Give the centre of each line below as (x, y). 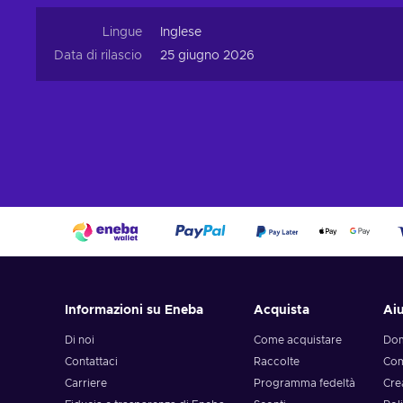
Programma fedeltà (304, 384)
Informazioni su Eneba (134, 311)
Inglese (181, 33)
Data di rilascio (98, 56)
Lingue (122, 33)
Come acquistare (297, 340)
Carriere (86, 384)
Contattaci (91, 362)
